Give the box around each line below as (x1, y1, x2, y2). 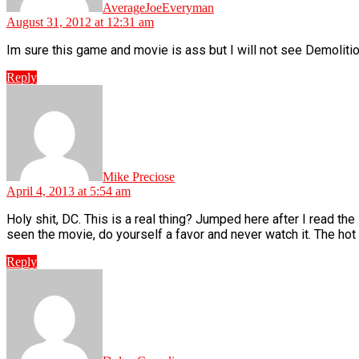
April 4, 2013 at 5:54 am (6, 184, 131, 198)
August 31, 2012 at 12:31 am (6, 14, 154, 29)
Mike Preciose (103, 169, 175, 184)
